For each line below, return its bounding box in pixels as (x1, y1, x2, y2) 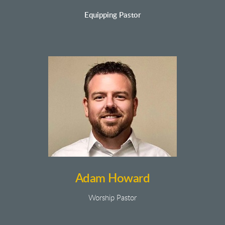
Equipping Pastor (84, 12, 141, 19)
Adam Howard (75, 173, 150, 185)
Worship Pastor (88, 194, 137, 202)
